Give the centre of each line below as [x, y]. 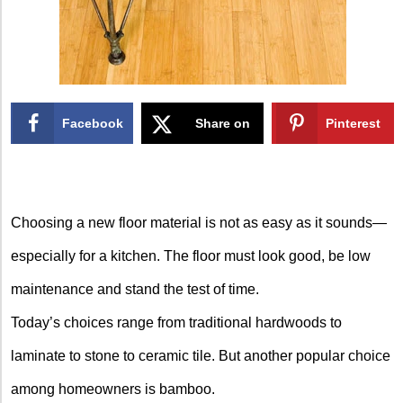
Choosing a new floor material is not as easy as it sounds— [199, 222]
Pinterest [354, 123]
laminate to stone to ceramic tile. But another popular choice [201, 355]
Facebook [93, 123]
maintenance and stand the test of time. [135, 289]
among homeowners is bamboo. [113, 389]
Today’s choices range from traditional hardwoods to [176, 322]
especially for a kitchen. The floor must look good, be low [191, 255]
